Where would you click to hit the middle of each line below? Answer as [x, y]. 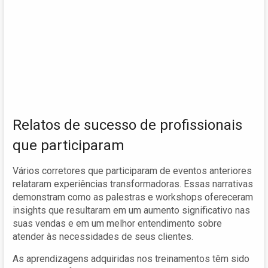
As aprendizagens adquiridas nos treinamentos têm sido [131, 259]
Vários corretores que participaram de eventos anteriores [132, 171]
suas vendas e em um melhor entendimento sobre [117, 224]
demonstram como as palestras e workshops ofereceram [133, 197]
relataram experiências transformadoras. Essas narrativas [133, 184]
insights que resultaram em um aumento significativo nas [131, 211]
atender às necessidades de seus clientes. [103, 237]
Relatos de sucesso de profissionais [127, 125]
